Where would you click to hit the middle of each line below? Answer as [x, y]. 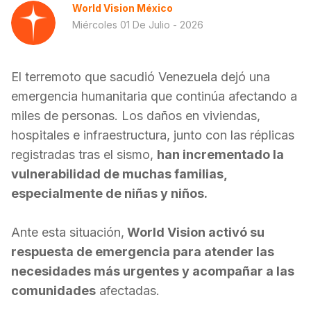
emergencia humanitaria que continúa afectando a [154, 96]
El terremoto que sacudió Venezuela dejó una [141, 77]
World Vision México [123, 8]
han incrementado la [220, 154]
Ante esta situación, [68, 232]
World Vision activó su [194, 232]
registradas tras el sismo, [84, 154]
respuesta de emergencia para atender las [143, 252]
